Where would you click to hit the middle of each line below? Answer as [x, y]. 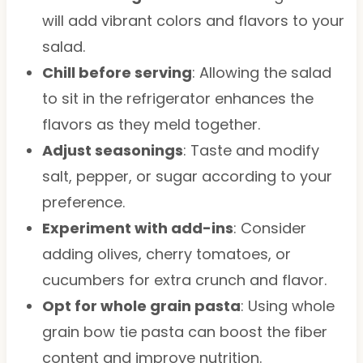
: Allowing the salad [261, 72]
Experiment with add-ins [137, 228]
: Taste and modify [251, 150]
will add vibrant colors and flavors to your [193, 20]
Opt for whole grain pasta [141, 305]
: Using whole [287, 305]
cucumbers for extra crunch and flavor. [184, 280]
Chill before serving [117, 72]
